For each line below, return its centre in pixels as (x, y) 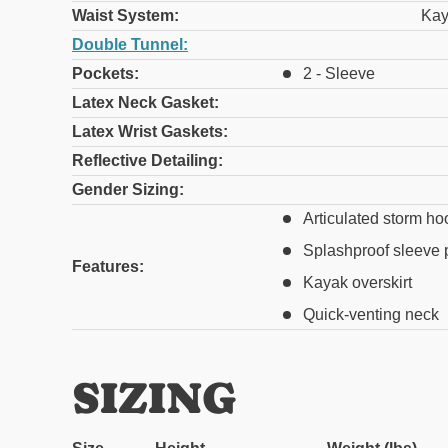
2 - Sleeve (339, 74)
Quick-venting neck (371, 315)
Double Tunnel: (130, 45)
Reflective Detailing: (147, 161)
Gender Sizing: (128, 190)
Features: (108, 267)
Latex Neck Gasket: (145, 103)
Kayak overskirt (357, 283)
